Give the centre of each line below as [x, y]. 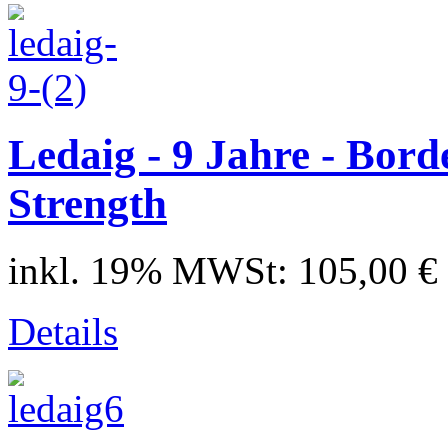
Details [63, 331]
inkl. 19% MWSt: [153, 270]
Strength [87, 203]
